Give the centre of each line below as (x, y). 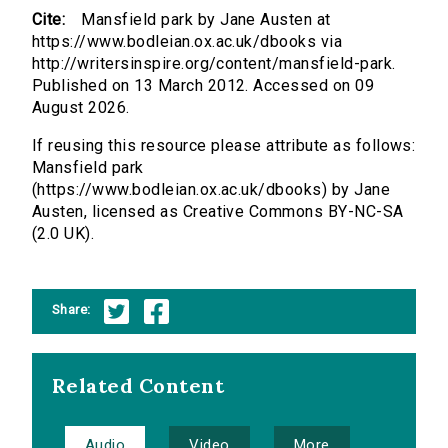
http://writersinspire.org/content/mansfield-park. (214, 64)
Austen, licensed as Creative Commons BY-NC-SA (218, 212)
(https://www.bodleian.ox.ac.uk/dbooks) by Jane (211, 190)
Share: (71, 309)
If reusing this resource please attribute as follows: (224, 146)
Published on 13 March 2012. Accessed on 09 (203, 86)
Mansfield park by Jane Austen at (206, 20)
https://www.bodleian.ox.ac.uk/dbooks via (187, 42)
